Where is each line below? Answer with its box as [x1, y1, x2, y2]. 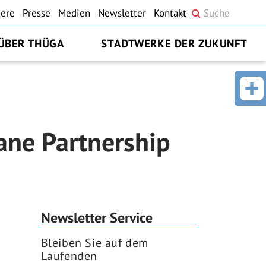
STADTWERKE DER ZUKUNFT [101, 36, 248, 50]
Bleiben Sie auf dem [40, 235, 148, 251]
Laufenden [40, 248, 97, 264]
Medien [58, 7, 90, 20]
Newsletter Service [40, 208, 153, 227]
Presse [23, 7, 50, 20]
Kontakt [154, 7, 186, 20]
